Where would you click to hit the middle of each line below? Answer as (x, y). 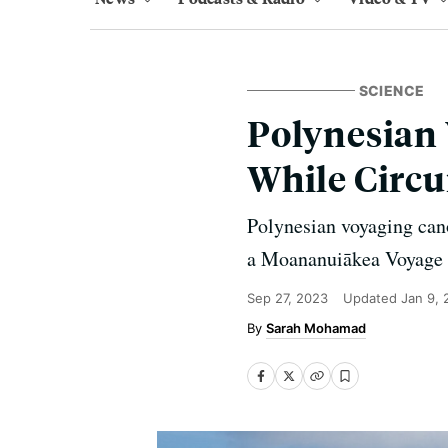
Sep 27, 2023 (287, 298)
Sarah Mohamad (316, 328)
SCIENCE (391, 90)
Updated (372, 298)
